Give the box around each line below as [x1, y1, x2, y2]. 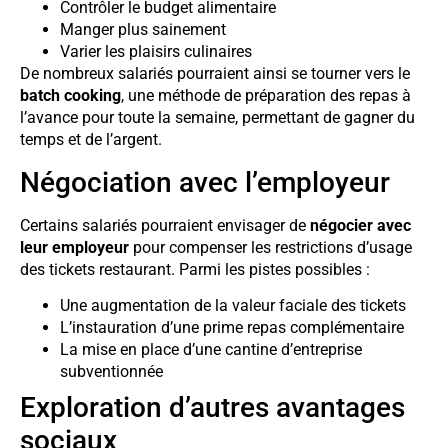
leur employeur [20, 237, 129, 257]
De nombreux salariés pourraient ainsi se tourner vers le [20, 64, 410, 84]
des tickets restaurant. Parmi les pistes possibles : [20, 259, 370, 279]
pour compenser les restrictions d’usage [129, 237, 412, 257]
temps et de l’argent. [20, 130, 162, 150]
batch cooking [20, 86, 121, 106]
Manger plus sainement [60, 20, 226, 40]
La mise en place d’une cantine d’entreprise [60, 340, 362, 360]
